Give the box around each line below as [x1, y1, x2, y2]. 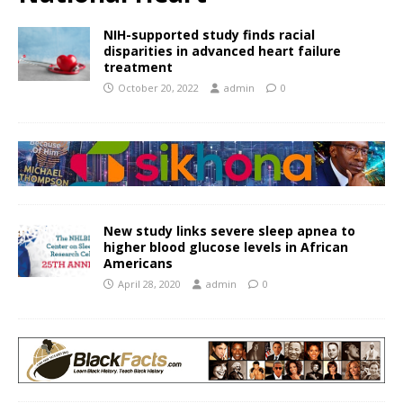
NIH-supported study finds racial [103, 25, 315, 43]
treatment [103, 58, 173, 76]
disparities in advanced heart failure [103, 41, 341, 59]
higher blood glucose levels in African [103, 238, 348, 256]
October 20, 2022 [118, 80, 199, 94]
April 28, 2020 [118, 277, 181, 291]
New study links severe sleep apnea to [103, 222, 355, 240]
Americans [103, 255, 173, 273]
